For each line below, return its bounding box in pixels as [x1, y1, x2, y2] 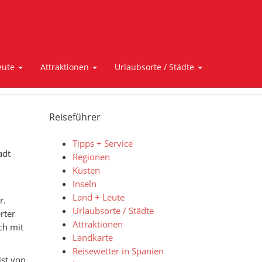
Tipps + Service [72, 137, 133, 149]
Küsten [72, 164, 100, 176]
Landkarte [72, 232, 113, 243]
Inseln [72, 178, 96, 189]
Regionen [72, 151, 110, 163]
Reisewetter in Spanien [72, 245, 164, 257]
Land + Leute [72, 191, 125, 203]
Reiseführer [49, 111, 101, 123]
